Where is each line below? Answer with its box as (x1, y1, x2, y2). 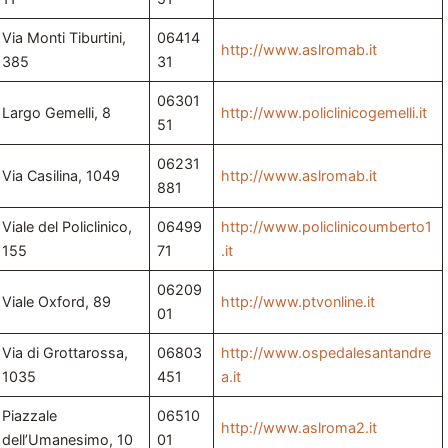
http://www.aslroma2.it (221, 419, 378, 437)
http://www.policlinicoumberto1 (221, 218, 433, 236)
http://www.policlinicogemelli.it (221, 104, 428, 122)
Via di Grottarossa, (2, 344, 129, 362)
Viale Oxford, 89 (2, 293, 112, 311)
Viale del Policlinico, (2, 218, 133, 236)
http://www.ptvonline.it (221, 293, 376, 311)
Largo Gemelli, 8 (2, 104, 112, 122)
